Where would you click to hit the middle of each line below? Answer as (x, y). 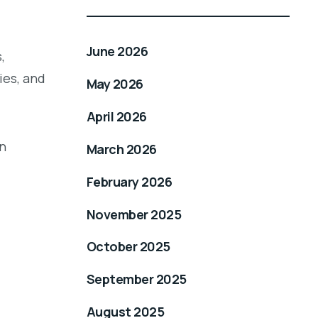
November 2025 (134, 214)
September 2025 (137, 279)
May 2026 (115, 83)
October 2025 (128, 247)
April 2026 (117, 116)
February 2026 (129, 181)
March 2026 (122, 149)
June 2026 (117, 51)
